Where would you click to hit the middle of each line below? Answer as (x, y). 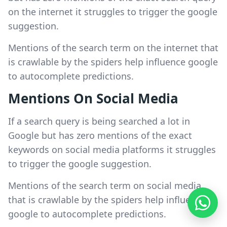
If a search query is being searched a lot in (99, 121)
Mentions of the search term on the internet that (113, 47)
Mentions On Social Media (93, 98)
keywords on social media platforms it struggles (112, 149)
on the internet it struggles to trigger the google (113, 11)
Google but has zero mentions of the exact (100, 135)
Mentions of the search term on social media (105, 185)
